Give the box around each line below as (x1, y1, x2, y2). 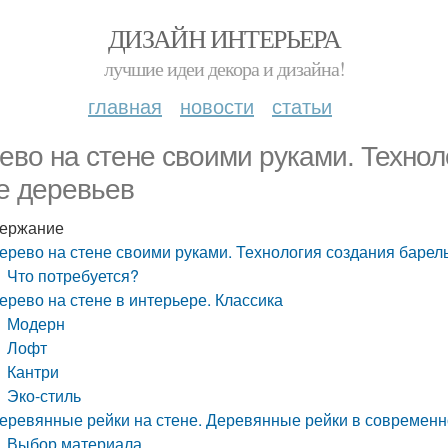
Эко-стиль (7, 384, 82, 407)
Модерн (7, 312, 66, 335)
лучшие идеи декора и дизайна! (103, 55, 345, 82)
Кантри (7, 360, 60, 383)
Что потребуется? (7, 264, 140, 287)
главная (88, 91, 162, 120)
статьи (272, 91, 332, 120)
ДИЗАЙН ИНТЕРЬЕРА (107, 21, 341, 55)
